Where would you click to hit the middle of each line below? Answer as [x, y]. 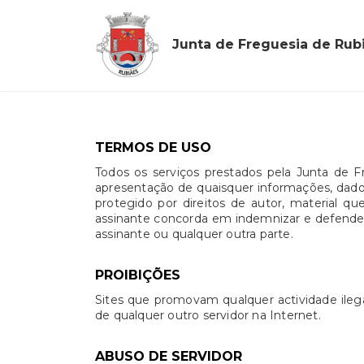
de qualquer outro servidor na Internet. [208, 315]
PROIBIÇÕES [138, 275]
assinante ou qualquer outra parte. [194, 234]
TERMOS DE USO [153, 147]
